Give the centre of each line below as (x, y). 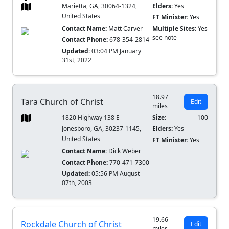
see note (165, 38)
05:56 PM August (116, 174)
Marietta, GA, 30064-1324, (100, 6)
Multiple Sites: (175, 29)
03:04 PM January (117, 51)
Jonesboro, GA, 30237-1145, (102, 129)
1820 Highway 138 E (91, 118)
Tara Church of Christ (62, 102)
